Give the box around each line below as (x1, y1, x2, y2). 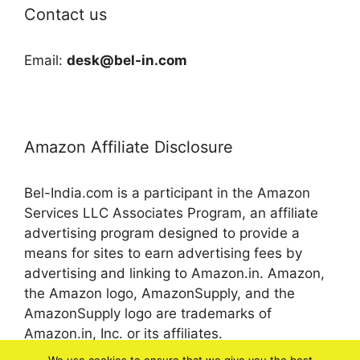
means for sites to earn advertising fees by (24, 245, 302, 262)
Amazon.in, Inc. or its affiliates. (24, 325, 223, 342)
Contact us (24, 5, 107, 25)
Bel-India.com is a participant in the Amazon (24, 185, 310, 202)
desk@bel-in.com (67, 52, 187, 69)
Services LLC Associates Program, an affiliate (24, 205, 318, 222)
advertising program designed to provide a (24, 225, 300, 242)
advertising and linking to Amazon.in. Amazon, (24, 265, 325, 282)
